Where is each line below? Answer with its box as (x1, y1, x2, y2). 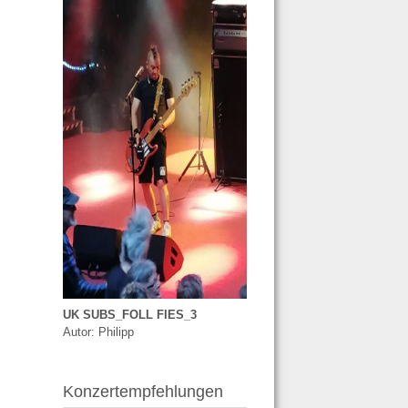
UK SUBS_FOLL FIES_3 (62, 307, 197, 321)
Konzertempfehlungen (62, 382, 223, 402)
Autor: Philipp (62, 324, 134, 339)
